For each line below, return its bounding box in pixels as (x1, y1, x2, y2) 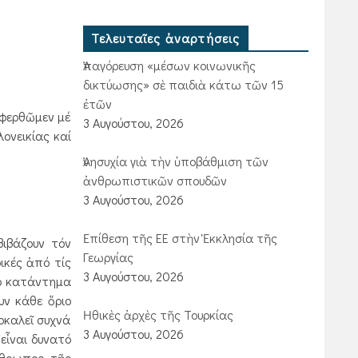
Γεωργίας (82, 249, 133, 265)
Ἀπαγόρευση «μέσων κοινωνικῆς (82, 57, 256, 74)
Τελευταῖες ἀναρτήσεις (90, 30, 241, 46)
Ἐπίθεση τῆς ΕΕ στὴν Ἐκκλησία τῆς (82, 229, 277, 246)
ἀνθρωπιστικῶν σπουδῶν (82, 172, 227, 189)
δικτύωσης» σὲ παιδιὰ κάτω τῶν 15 (82, 76, 284, 93)
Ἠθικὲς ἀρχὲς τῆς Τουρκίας (82, 306, 233, 323)
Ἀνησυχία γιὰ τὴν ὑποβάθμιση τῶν (82, 153, 268, 169)
